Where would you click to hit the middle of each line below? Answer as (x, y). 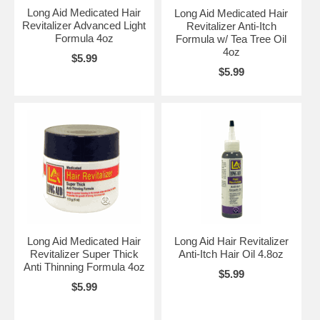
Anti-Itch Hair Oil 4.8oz (231, 254)
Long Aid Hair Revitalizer (231, 241)
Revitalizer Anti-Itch (231, 26)
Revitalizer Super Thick (84, 254)
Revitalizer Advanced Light (84, 25)
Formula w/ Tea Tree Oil (231, 39)
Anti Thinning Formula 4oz (84, 266)
